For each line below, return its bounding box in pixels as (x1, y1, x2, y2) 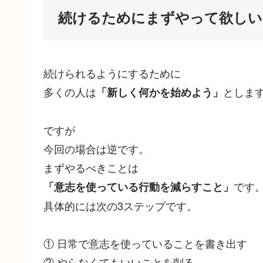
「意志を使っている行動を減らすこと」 (43, 178, 234, 194)
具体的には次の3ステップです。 (43, 197, 197, 213)
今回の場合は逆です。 (43, 140, 149, 156)
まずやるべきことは (43, 159, 139, 175)
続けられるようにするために (43, 65, 181, 80)
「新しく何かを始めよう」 (96, 84, 223, 100)
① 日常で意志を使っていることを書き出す (43, 235, 247, 251)
